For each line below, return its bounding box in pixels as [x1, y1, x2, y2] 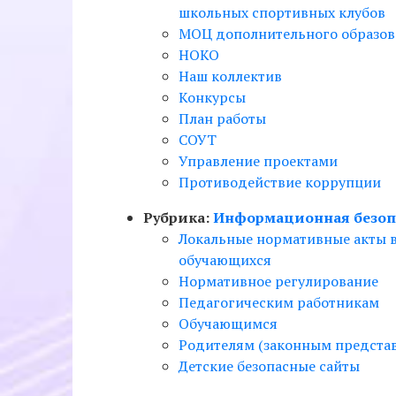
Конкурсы [179, 88, 246, 107]
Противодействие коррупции [179, 172, 381, 192]
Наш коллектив [179, 66, 282, 86]
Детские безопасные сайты [179, 356, 360, 376]
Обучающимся [179, 314, 278, 333]
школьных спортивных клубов [179, 3, 385, 22]
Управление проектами [179, 151, 338, 171]
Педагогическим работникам [179, 293, 379, 312]
